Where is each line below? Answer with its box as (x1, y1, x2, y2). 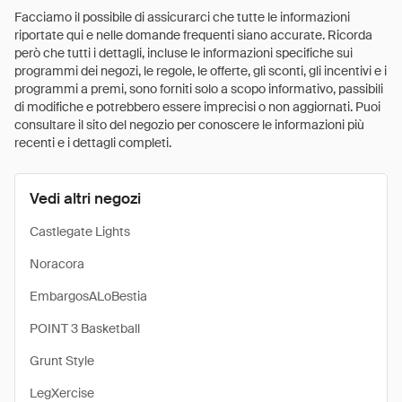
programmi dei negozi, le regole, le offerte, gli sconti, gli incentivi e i (14, 63, 387, 79)
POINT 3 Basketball (30, 320, 140, 336)
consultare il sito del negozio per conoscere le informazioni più (14, 117, 364, 133)
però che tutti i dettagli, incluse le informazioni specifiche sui (14, 45, 353, 61)
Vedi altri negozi (30, 188, 141, 208)
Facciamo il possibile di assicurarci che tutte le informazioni (14, 9, 350, 25)
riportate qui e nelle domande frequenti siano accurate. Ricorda (14, 27, 372, 43)
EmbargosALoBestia (30, 288, 147, 304)
